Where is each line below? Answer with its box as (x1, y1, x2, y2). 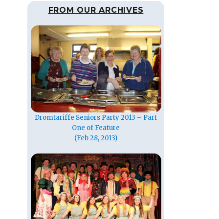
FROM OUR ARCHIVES (48, 5, 144, 15)
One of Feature (72, 123, 120, 132)
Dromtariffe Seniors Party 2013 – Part (35, 113, 157, 122)
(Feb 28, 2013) (74, 133, 117, 142)
